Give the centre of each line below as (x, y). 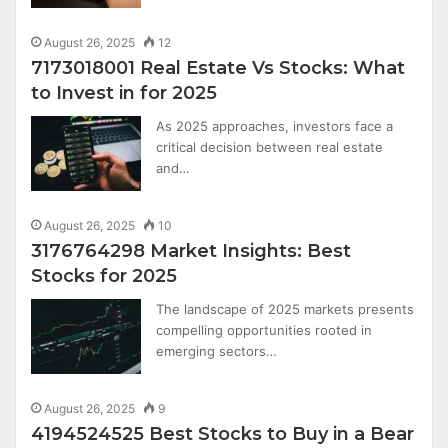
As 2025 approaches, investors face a (275, 126)
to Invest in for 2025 (124, 93)
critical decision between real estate (270, 147)
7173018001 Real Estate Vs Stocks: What (218, 68)
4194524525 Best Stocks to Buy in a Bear (223, 434)
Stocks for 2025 (104, 276)
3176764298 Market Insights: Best (191, 251)
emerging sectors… (217, 351)
